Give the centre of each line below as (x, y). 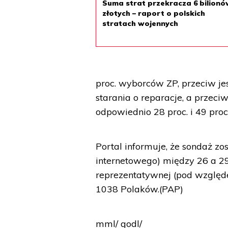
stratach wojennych (140, 23)
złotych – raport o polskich (154, 13)
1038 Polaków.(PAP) (140, 189)
